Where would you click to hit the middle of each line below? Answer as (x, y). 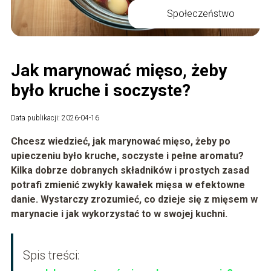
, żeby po (210, 141)
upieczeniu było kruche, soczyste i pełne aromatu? (127, 155)
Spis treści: (51, 255)
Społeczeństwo (201, 14)
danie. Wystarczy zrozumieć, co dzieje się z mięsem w (134, 199)
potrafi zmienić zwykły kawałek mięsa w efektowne (128, 184)
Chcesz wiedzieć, (51, 141)
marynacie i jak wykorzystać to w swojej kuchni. (119, 214)
